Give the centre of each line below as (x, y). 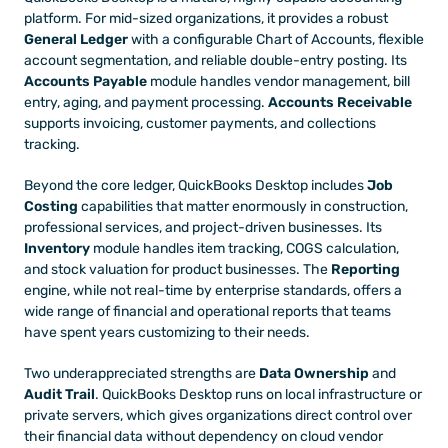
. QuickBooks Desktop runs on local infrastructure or (258, 394)
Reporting (365, 269)
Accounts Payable (85, 81)
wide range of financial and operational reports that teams (207, 311)
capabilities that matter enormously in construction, (243, 206)
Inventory (57, 248)
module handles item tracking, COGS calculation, (244, 248)
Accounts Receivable (340, 102)
